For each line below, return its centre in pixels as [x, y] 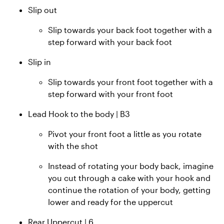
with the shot [73, 145]
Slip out [42, 9]
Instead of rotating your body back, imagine [131, 165]
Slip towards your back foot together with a [130, 29]
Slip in [39, 61]
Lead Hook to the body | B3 [79, 113]
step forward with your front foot [110, 93]
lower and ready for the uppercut [110, 201]
